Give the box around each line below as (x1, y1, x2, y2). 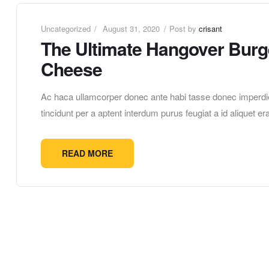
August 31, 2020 (103, 22, 160, 34)
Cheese (41, 55, 102, 82)
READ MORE (62, 147, 113, 160)
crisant (199, 22, 222, 34)
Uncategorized (41, 22, 91, 34)
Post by (169, 22, 199, 34)
